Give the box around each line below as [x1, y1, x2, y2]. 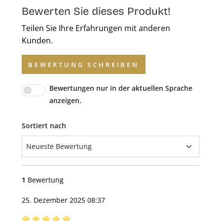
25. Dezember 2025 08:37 [22, 195, 105, 205]
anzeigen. [49, 96, 81, 106]
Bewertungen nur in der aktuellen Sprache [49, 83, 192, 93]
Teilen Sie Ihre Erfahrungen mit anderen [22, 23, 170, 34]
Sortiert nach [22, 121, 66, 131]
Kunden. [22, 35, 53, 46]
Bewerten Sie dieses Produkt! [22, 5, 171, 18]
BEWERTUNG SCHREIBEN [28, 60, 139, 69]
